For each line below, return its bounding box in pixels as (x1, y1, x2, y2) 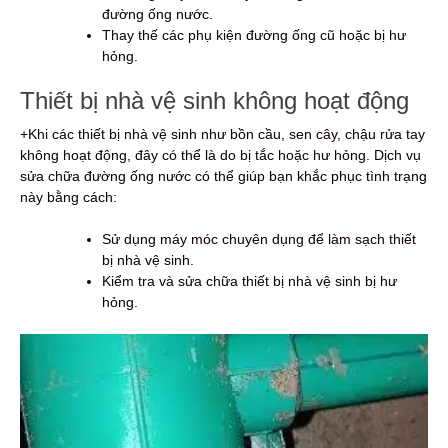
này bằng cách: (20, 189, 117, 206)
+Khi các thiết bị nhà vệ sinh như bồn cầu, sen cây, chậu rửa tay (20, 126, 425, 143)
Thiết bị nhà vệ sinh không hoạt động (20, 87, 409, 115)
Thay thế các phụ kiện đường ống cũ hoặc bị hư (102, 27, 406, 44)
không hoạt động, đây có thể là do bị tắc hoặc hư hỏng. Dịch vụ (20, 147, 421, 164)
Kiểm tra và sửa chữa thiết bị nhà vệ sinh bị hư (102, 273, 397, 290)
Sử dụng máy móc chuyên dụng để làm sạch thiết (102, 231, 416, 248)
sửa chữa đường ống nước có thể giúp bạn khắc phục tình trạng (20, 168, 427, 185)
